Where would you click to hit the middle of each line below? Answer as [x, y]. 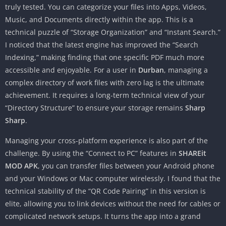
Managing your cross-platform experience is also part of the [106, 141]
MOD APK [21, 166]
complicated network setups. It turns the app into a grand [103, 216]
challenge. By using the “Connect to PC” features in [92, 153]
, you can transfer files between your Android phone [126, 166]
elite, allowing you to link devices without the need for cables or [113, 204]
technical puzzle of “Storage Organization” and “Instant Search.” [113, 32]
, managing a [186, 70]
